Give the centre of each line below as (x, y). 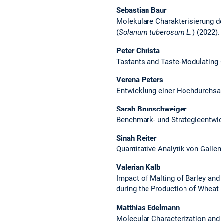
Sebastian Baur (141, 11)
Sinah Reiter (136, 138)
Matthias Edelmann (148, 207)
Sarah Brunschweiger (151, 109)
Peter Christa (138, 51)
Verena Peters (140, 80)
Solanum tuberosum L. (156, 32)
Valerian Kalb (138, 167)
